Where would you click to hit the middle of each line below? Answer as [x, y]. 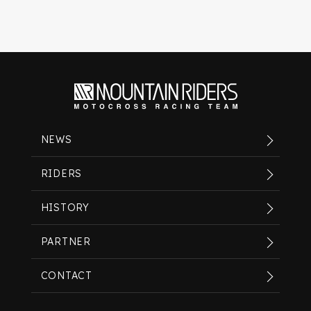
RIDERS [61, 174]
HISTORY [65, 208]
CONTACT [66, 276]
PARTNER [66, 242]
